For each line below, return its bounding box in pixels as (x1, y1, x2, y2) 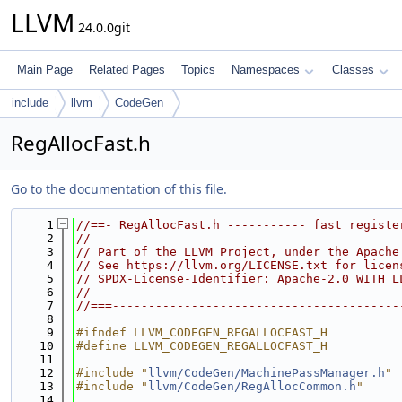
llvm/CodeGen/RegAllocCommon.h (148, 380, 356, 393)
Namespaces (232, 63, 300, 76)
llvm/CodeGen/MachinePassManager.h (148, 366, 385, 380)
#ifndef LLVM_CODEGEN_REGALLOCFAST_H (76, 326, 328, 339)
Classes (332, 63, 374, 76)
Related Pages (89, 63, 165, 76)
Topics (181, 63, 215, 76)
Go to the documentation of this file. (11, 180, 227, 197)
